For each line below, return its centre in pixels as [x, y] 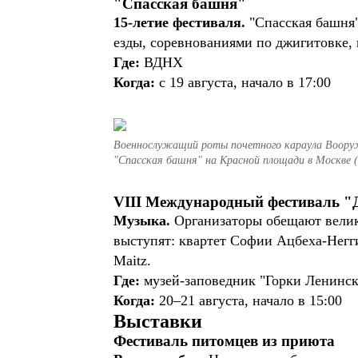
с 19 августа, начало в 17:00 [245, 82]
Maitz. [134, 261]
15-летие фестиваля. [181, 22]
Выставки [158, 321]
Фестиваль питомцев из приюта [224, 341]
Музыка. [142, 221]
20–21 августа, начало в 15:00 [251, 300]
